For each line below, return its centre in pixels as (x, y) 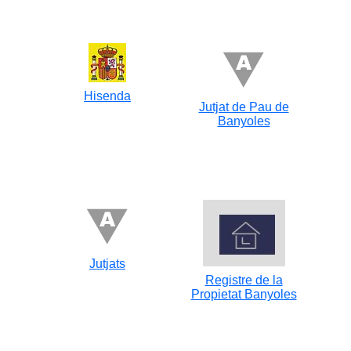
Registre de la (244, 280)
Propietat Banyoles (244, 294)
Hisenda (107, 96)
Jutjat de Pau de (244, 107)
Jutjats (107, 264)
